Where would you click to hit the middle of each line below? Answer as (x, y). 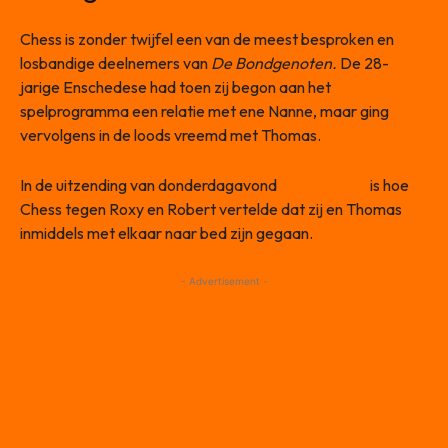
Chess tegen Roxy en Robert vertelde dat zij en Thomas (211, 208)
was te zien (323, 184)
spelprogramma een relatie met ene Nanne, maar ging (204, 110)
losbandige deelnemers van (115, 62)
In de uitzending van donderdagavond (150, 184)
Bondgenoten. (286, 62)
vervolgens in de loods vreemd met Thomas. (170, 134)
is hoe (388, 184)
